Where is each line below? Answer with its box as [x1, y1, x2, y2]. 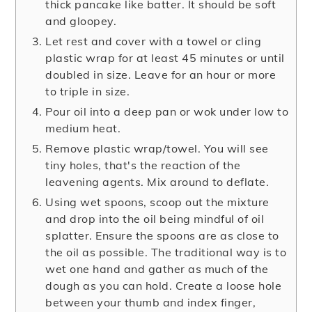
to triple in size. [45, 84, 130, 99]
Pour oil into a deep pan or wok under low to [45, 104, 289, 119]
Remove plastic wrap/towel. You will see [45, 141, 269, 156]
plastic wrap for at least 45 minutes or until [45, 51, 285, 65]
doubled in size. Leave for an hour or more [45, 68, 276, 82]
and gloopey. [45, 14, 117, 29]
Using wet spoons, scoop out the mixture [45, 195, 270, 210]
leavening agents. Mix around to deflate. [45, 175, 270, 189]
